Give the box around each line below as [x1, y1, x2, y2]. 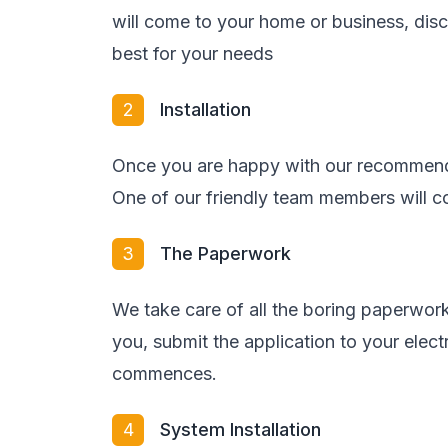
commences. [112, 363, 217, 384]
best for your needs [112, 43, 273, 64]
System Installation [160, 419, 321, 440]
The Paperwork [160, 243, 291, 264]
